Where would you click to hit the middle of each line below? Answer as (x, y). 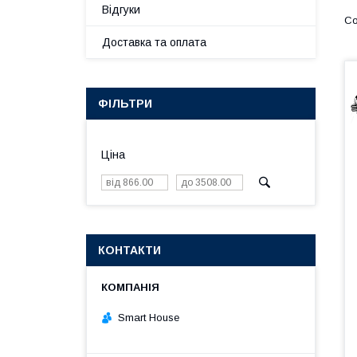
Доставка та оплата (154, 42)
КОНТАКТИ (129, 250)
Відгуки (121, 10)
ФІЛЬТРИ (125, 104)
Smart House (149, 317)
